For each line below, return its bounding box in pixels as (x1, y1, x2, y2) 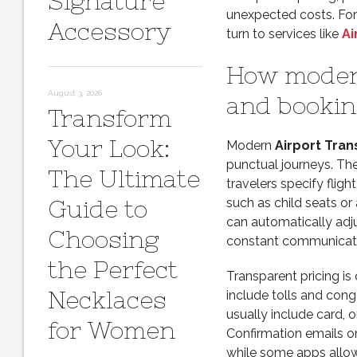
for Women (48, 316, 175, 343)
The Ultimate (48, 165, 200, 192)
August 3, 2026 (48, 88, 102, 97)
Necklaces (48, 286, 167, 313)
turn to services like (226, 26, 342, 41)
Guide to (48, 195, 147, 222)
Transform (48, 104, 171, 131)
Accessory (48, 18, 171, 45)
